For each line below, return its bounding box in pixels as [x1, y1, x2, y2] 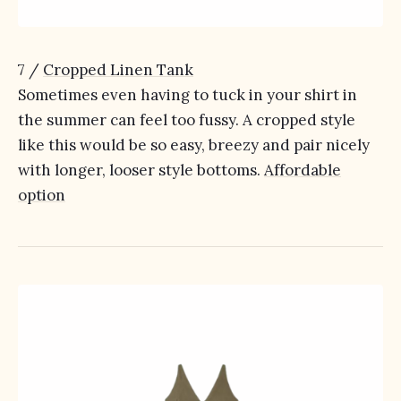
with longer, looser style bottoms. [18, 160, 264, 180]
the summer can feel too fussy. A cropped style [18, 110, 355, 130]
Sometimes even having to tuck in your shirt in [18, 85, 357, 105]
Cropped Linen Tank [43, 60, 193, 80]
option [18, 185, 65, 205]
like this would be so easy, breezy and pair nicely [18, 135, 370, 155]
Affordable [264, 160, 341, 180]
